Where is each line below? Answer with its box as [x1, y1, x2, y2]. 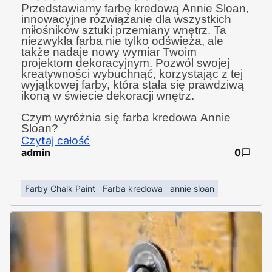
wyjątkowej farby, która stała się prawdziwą [21, 78, 244, 91]
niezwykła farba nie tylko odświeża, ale [21, 34, 223, 47]
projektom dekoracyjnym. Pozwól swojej [21, 56, 229, 69]
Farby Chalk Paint [25, 183, 95, 194]
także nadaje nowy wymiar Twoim [21, 45, 197, 58]
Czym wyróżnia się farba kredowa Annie [21, 110, 231, 124]
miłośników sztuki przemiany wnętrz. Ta [21, 23, 226, 36]
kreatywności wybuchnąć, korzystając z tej [21, 67, 243, 80]
